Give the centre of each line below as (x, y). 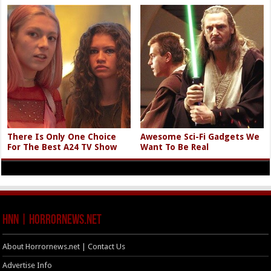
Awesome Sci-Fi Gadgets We (200, 136)
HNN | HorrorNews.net (52, 220)
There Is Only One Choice (62, 136)
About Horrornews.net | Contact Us (64, 246)
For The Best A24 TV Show (62, 147)
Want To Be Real (175, 147)
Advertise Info (28, 265)
